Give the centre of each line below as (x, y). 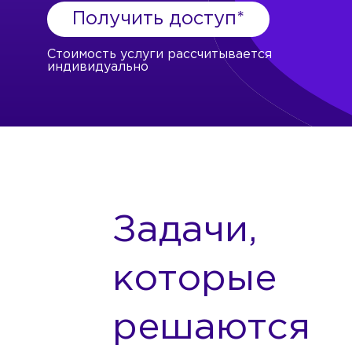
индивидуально (98, 67)
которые (194, 279)
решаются (211, 328)
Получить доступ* (158, 19)
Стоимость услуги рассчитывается (159, 55)
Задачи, (185, 231)
